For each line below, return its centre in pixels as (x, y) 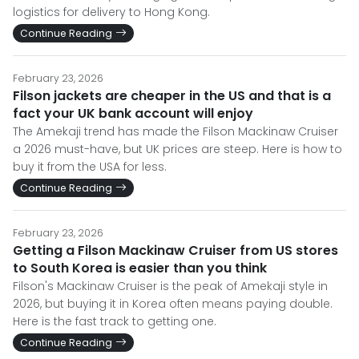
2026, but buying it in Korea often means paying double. (173, 304)
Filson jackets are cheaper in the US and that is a (172, 96)
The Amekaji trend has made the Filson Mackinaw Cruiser (175, 131)
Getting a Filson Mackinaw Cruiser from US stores (175, 250)
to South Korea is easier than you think (140, 268)
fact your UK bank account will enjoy (133, 113)
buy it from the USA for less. (90, 167)
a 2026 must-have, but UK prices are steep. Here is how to (177, 149)
